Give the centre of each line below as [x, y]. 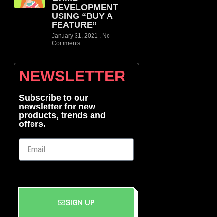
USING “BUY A [82, 16]
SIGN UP [80, 203]
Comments [66, 43]
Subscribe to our [54, 98]
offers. [32, 124]
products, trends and [62, 115]
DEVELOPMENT [85, 7]
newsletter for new [57, 107]
